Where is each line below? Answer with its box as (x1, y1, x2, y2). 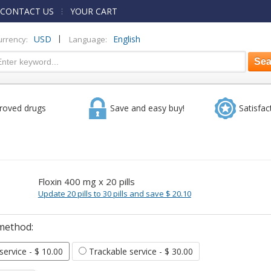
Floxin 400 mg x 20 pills (38, 175, 135, 188)
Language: (69, 33, 107, 45)
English (113, 33, 140, 45)
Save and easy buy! (109, 102, 184, 114)
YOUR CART (70, 5, 117, 17)
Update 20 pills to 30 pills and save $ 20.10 (38, 188, 191, 199)
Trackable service (88, 246, 157, 257)
